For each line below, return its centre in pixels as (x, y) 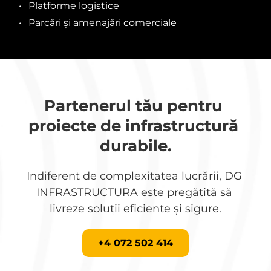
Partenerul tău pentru (133, 106)
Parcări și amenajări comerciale (103, 22)
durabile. (135, 145)
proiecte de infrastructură (133, 126)
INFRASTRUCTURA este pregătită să (134, 192)
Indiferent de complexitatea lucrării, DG (134, 176)
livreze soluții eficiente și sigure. (135, 208)
